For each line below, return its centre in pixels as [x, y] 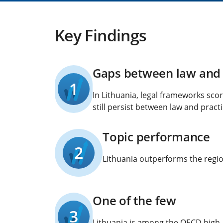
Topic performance [156, 137]
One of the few [134, 200]
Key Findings [101, 35]
